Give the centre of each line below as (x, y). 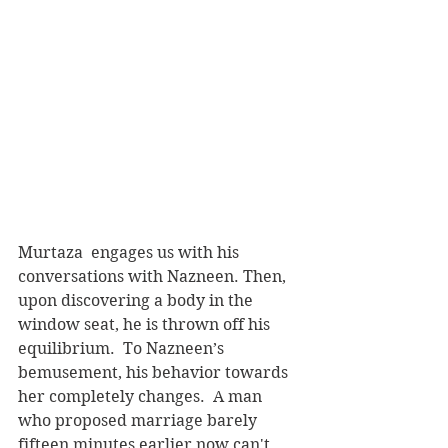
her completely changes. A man (142, 397)
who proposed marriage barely (139, 421)
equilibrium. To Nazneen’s (123, 349)
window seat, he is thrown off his (146, 325)
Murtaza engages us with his (130, 253)
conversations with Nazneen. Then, (154, 277)
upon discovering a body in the (137, 301)
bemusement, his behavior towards (155, 373)
